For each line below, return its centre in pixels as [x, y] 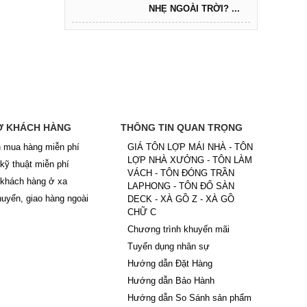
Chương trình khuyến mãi [179, 229]
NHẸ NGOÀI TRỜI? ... [194, 9]
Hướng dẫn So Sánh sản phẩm [190, 298]
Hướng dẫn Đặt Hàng [170, 263]
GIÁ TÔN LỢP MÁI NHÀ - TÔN [191, 147]
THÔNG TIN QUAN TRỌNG [182, 127]
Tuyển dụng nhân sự [169, 246]
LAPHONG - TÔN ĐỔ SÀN [181, 186]
